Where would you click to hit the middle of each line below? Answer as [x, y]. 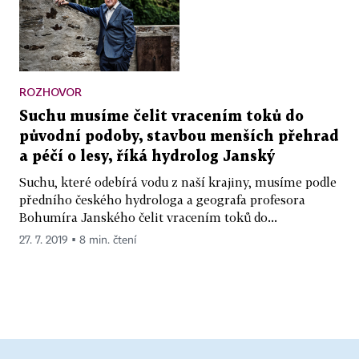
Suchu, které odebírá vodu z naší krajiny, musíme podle [178, 182]
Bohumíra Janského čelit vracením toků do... [148, 217]
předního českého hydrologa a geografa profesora [162, 199]
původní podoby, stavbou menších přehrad [179, 136]
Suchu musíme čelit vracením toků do [161, 116]
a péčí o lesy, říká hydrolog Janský [147, 156]
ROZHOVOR [50, 91]
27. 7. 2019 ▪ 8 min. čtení [78, 240]
